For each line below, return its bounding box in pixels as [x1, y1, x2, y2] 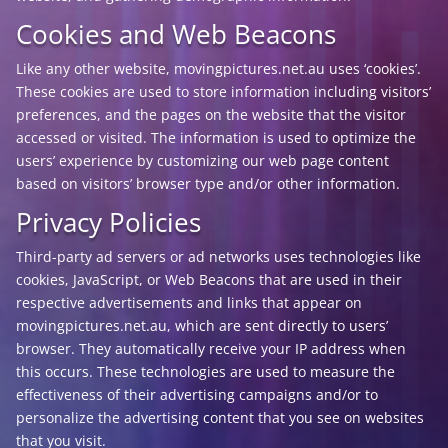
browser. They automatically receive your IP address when [15, 339, 406, 358]
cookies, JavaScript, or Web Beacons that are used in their [15, 270, 402, 289]
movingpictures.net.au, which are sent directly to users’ [15, 316, 388, 335]
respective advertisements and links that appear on [15, 293, 362, 312]
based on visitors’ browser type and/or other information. [15, 174, 400, 193]
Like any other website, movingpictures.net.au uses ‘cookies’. [15, 59, 421, 78]
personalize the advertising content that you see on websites [15, 408, 424, 427]
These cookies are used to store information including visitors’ [15, 82, 431, 101]
